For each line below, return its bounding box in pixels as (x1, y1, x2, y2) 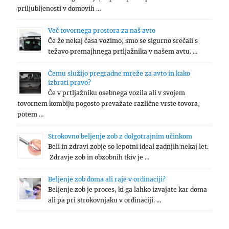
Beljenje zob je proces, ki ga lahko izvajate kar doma (48, 186, 208, 194)
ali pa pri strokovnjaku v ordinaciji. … (48, 196, 162, 204)
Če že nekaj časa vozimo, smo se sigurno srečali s (48, 37, 198, 45)
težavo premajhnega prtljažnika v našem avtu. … (48, 48, 198, 56)
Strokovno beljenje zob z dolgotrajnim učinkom (48, 132, 193, 141)
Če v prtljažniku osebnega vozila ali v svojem (48, 89, 186, 97)
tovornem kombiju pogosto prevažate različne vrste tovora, (17, 100, 200, 108)
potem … (17, 110, 44, 119)
